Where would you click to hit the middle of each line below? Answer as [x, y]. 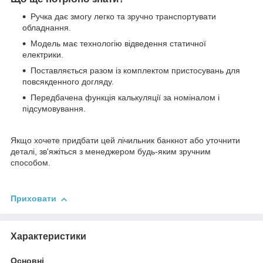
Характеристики [48, 237]
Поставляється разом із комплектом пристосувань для [135, 71]
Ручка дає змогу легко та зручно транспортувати [123, 17]
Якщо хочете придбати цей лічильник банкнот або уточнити [125, 141]
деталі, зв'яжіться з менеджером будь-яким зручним [111, 152]
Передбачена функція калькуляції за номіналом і [125, 98]
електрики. [43, 55]
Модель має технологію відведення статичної [118, 44]
